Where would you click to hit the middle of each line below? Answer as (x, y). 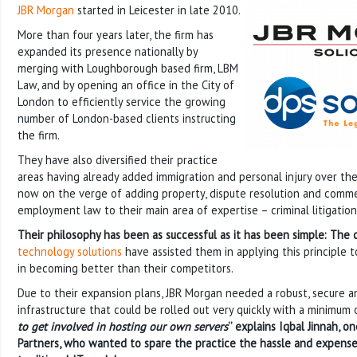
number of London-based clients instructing (127, 118)
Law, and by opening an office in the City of (126, 84)
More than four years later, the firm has (116, 34)
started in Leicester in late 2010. (157, 10)
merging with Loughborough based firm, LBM (128, 68)
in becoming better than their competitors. (126, 268)
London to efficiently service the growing (122, 101)
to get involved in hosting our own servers (123, 326)
